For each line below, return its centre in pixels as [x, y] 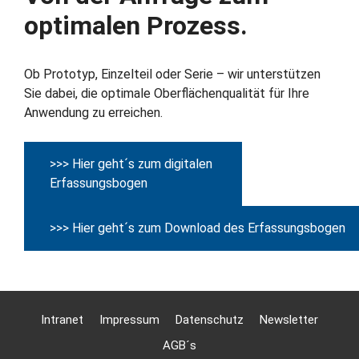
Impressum [129, 320]
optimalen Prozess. [136, 26]
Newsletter [289, 320]
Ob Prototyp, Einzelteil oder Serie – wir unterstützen [172, 74]
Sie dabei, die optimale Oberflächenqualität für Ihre [167, 93]
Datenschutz [210, 320]
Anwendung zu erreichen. [93, 113]
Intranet [62, 320]
